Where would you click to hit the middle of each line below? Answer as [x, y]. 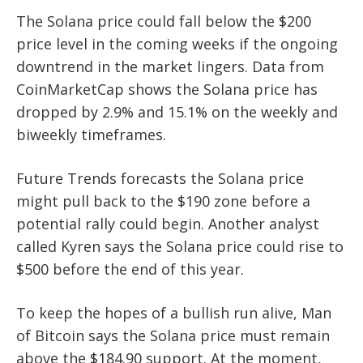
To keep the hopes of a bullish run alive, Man [174, 312]
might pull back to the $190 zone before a [163, 201]
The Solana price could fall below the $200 [164, 21]
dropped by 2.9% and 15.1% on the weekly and [177, 111]
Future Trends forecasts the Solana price [160, 178]
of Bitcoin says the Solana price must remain [173, 335]
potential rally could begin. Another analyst [168, 223]
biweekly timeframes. [91, 134]
